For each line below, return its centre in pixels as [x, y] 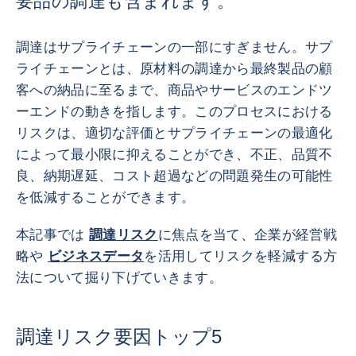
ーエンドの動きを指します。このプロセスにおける [174, 112]
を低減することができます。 [106, 197]
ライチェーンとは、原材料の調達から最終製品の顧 [174, 69]
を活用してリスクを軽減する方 [241, 256]
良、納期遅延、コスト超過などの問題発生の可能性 [174, 176]
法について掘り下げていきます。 [120, 278]
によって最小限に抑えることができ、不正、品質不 [174, 155]
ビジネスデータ [96, 256]
